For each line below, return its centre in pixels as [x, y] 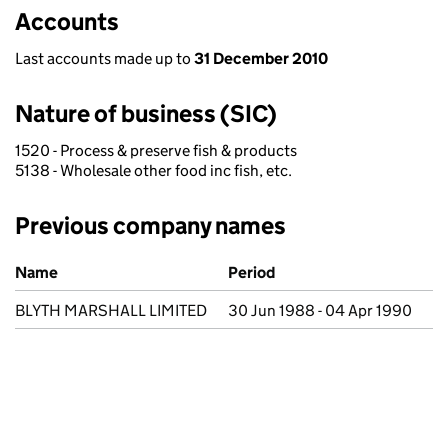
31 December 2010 [261, 58]
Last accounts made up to [104, 58]
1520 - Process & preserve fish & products [156, 150]
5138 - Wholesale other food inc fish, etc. [153, 170]
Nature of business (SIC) [146, 113]
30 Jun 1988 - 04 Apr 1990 [320, 310]
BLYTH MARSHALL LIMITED [111, 310]
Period [251, 272]
